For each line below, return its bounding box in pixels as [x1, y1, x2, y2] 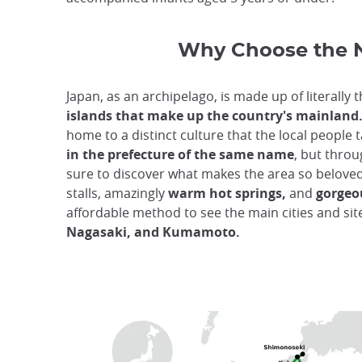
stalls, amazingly [66, 184, 168, 203]
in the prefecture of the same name [66, 145, 294, 164]
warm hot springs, [168, 184, 286, 203]
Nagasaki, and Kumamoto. [66, 223, 240, 242]
